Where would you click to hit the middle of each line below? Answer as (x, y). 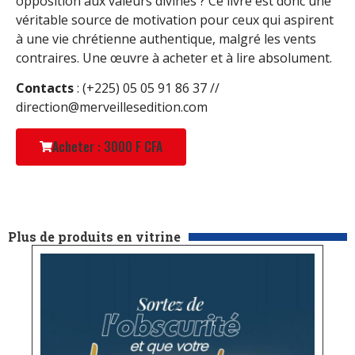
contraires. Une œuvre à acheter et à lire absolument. (174, 57)
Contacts (45, 88)
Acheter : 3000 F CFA (107, 146)
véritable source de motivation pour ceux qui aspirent (175, 19)
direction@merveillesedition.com (112, 107)
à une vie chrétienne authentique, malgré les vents (166, 38)
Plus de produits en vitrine (94, 236)
